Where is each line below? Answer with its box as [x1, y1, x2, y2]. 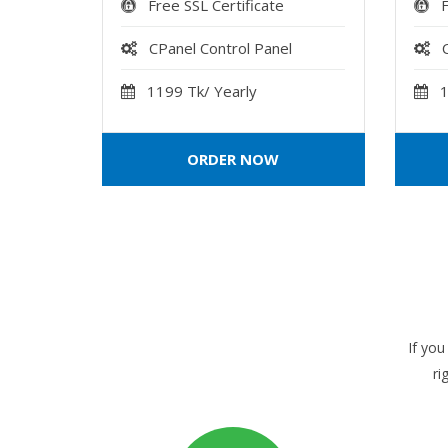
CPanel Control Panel [149, 38, 293, 58]
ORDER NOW [187, 149, 280, 169]
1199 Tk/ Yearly [147, 81, 258, 101]
